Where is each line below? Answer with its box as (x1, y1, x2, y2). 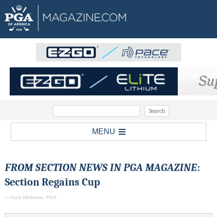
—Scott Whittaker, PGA (5, 195, 57, 201)
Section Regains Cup (5, 176, 100, 189)
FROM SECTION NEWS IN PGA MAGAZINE (5, 161, 197, 174)
